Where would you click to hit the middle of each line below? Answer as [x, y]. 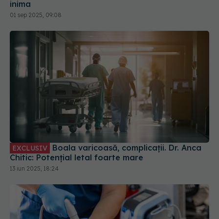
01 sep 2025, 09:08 [36, 15]
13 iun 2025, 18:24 [34, 169]
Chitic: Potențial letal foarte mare [77, 158]
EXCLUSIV [30, 148]
